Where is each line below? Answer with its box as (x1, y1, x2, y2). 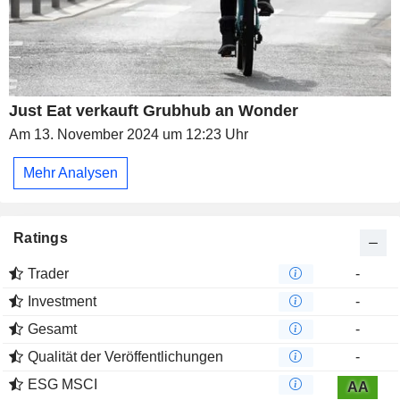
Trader (28, 265, 69, 281)
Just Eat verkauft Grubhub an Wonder (9, 102, 298, 121)
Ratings (13, 229, 68, 246)
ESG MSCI (28, 376, 97, 392)
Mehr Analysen (23, 164, 118, 180)
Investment (28, 293, 96, 309)
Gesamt (28, 321, 77, 337)
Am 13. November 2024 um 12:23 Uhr (9, 127, 248, 143)
